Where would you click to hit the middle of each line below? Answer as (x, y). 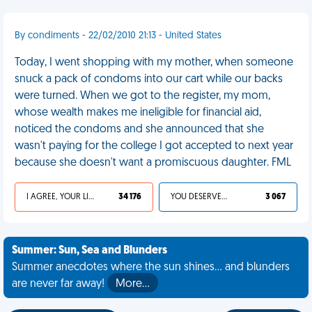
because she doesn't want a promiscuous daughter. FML (153, 163)
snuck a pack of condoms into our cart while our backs (149, 79)
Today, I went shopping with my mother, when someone (154, 63)
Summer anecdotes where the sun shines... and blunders (151, 267)
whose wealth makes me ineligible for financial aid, (138, 113)
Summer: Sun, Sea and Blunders (89, 251)
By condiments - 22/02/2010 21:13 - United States (118, 36)
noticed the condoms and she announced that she (139, 130)
